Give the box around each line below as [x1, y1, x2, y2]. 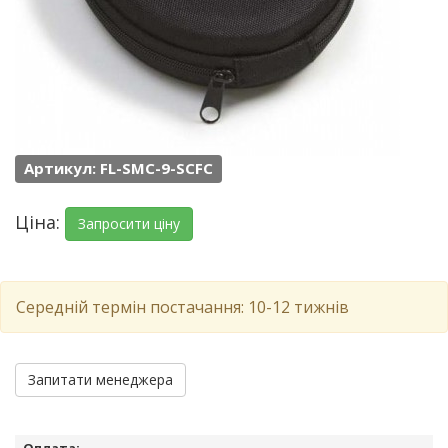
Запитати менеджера [28, 370, 173, 390]
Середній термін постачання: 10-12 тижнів [16, 296, 349, 319]
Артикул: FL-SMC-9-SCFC [24, 158, 213, 179]
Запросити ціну [78, 214, 180, 234]
